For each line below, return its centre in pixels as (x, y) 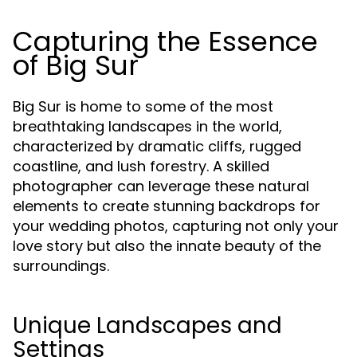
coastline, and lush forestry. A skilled (141, 166)
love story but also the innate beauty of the (167, 246)
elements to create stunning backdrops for (167, 206)
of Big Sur (76, 65)
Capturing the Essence (165, 41)
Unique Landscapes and (147, 326)
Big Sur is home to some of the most (143, 106)
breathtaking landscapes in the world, (147, 126)
